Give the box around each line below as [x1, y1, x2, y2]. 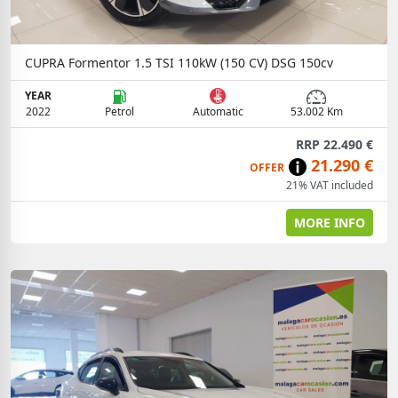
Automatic [192, 104, 243, 119]
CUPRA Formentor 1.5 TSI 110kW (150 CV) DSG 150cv [25, 54, 333, 71]
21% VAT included [286, 178, 373, 193]
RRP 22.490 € [296, 136, 373, 153]
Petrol [104, 104, 134, 119]
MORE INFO [294, 214, 365, 231]
